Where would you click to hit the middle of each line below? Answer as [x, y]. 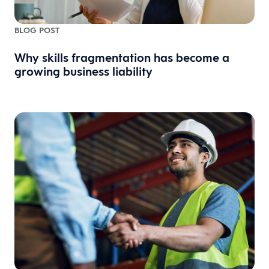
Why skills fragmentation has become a [122, 57]
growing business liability [83, 71]
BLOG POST [37, 30]
